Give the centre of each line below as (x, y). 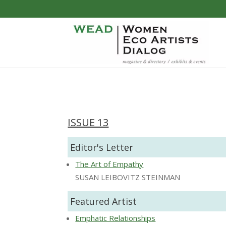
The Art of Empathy (109, 164)
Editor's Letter (102, 147)
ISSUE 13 (88, 122)
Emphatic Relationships (116, 218)
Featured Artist (104, 201)
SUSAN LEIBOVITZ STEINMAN (128, 177)
